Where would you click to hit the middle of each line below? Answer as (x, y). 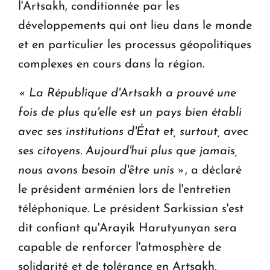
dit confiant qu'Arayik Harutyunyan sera (127, 228)
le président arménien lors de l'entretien (124, 190)
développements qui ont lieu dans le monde (135, 26)
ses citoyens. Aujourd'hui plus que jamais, (128, 151)
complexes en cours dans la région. (111, 64)
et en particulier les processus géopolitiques (135, 45)
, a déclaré (213, 170)
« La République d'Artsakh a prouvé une (127, 93)
